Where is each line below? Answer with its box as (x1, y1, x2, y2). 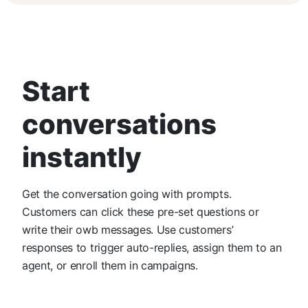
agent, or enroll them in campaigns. (22, 258, 198, 272)
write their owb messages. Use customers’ (22, 222, 234, 236)
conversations (22, 107, 217, 141)
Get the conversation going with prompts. (22, 186, 232, 201)
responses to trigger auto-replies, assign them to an (22, 240, 282, 254)
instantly (22, 140, 142, 174)
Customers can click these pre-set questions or (22, 204, 259, 219)
